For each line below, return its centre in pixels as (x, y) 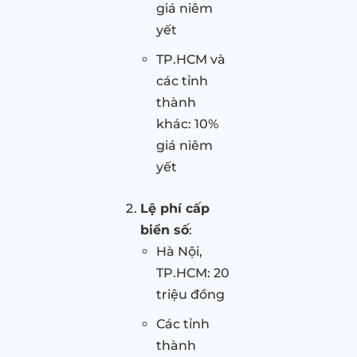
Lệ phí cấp (175, 209)
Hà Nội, (179, 252)
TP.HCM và (191, 60)
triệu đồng (190, 295)
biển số (165, 230)
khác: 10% (187, 124)
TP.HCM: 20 (193, 273)
